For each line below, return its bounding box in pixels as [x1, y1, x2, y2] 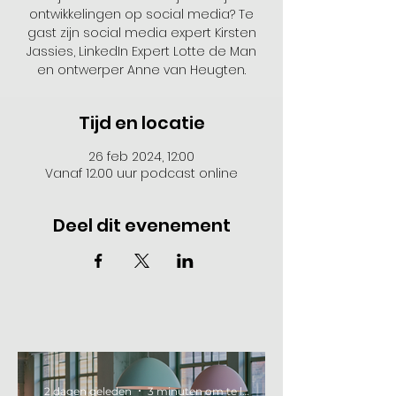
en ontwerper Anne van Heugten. [37, 61, 246, 79]
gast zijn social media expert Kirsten [27, 24, 256, 42]
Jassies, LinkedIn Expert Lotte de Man [27, 42, 256, 60]
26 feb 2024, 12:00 [88, 148, 194, 165]
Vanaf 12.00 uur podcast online [45, 164, 238, 182]
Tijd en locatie [78, 110, 205, 135]
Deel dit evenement [52, 213, 231, 238]
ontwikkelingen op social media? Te [29, 5, 254, 23]
